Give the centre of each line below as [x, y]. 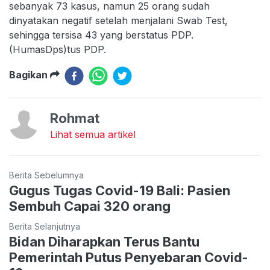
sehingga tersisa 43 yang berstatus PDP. [103, 35]
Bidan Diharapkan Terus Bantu [104, 242]
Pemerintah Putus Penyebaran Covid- [129, 257]
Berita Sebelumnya [46, 175]
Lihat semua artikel [93, 134]
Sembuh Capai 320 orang [90, 206]
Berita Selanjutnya [45, 226]
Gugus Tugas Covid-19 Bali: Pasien [120, 190]
